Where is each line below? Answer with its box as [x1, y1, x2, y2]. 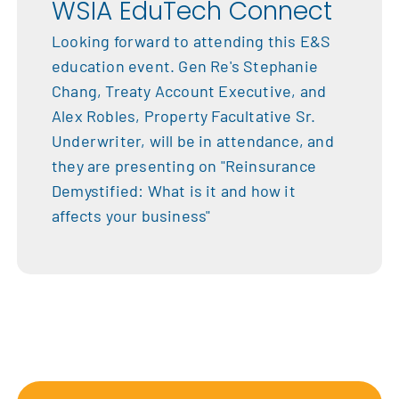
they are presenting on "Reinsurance [52, 156, 316, 176]
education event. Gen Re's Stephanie [52, 56, 318, 77]
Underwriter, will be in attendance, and [52, 131, 334, 151]
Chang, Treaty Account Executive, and [52, 81, 327, 102]
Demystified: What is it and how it [52, 181, 296, 201]
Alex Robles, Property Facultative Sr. [52, 106, 316, 126]
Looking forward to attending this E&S [52, 31, 331, 52]
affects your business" [52, 206, 211, 226]
